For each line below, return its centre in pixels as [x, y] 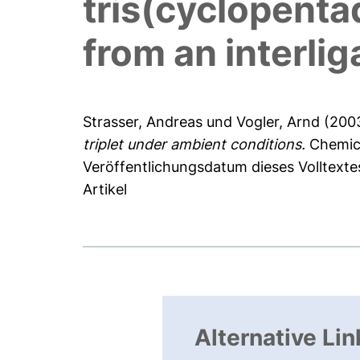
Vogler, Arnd [278, 122]
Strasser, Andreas [143, 122]
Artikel [105, 190]
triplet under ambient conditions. [194, 145]
